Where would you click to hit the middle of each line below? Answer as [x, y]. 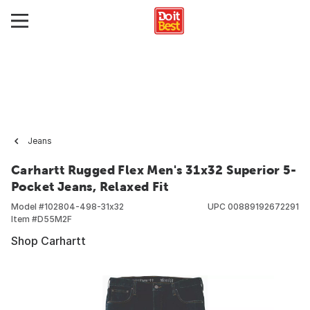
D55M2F [55, 219]
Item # [24, 219]
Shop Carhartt [48, 241]
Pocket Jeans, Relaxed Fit [90, 186]
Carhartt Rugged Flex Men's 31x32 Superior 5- [154, 170]
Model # [28, 207]
